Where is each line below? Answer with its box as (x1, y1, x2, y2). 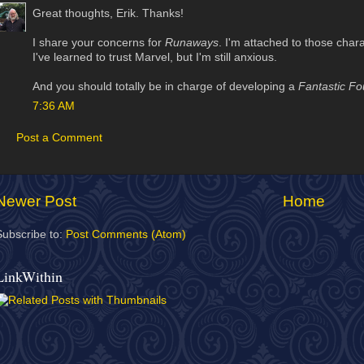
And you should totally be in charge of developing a (32, 80, 298, 93)
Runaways (165, 36, 219, 49)
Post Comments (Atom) (66, 227, 186, 240)
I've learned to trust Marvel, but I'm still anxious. (32, 50, 277, 63)
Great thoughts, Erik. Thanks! (32, 6, 184, 19)
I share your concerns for (32, 36, 165, 49)
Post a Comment (16, 131, 102, 144)
